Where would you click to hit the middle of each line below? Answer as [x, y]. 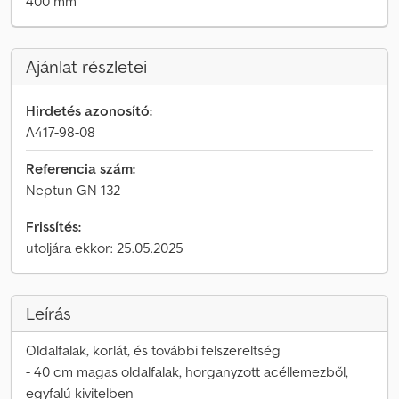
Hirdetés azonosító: [89, 110]
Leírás [49, 313]
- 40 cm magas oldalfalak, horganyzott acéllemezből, [187, 371]
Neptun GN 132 [73, 190]
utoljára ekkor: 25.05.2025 [105, 248]
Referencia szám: [81, 168]
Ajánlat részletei [86, 67]
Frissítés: [53, 226]
